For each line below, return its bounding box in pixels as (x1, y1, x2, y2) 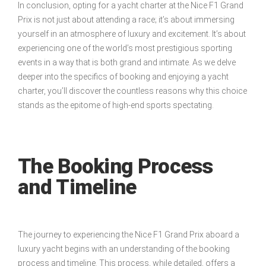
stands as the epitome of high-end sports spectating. (18, 100, 214, 110)
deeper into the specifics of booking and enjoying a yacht (18, 72, 229, 82)
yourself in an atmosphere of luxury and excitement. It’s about (18, 29, 246, 39)
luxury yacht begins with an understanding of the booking (18, 244, 230, 254)
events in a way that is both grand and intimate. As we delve (18, 58, 236, 68)
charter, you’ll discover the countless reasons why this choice (18, 86, 247, 96)
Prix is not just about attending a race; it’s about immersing (18, 15, 235, 25)
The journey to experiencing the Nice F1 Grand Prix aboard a (18, 230, 239, 240)
